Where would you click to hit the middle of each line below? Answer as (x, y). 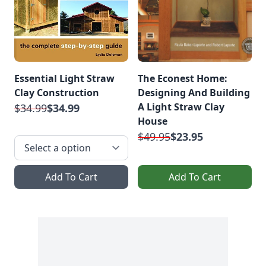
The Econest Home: (183, 79)
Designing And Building (194, 93)
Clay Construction (57, 93)
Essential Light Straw (64, 79)
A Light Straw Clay (181, 107)
